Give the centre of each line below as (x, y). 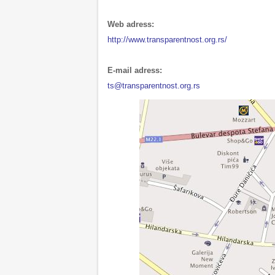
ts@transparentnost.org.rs (154, 85)
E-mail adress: (135, 70)
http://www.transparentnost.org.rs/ (167, 39)
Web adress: (131, 24)
